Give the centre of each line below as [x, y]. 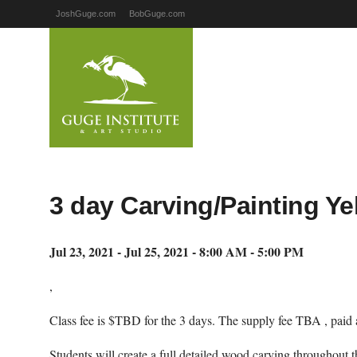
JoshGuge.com [85, 14]
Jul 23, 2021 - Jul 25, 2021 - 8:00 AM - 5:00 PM [177, 251]
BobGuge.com [157, 14]
